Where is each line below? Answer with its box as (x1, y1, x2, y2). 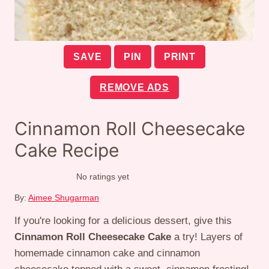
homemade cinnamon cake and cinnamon (14, 247, 200, 259)
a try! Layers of (171, 231, 243, 243)
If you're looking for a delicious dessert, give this (14, 215, 232, 227)
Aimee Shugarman (28, 193, 99, 203)
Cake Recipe (14, 139, 119, 162)
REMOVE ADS (100, 82, 169, 93)
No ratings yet (76, 172, 130, 182)
